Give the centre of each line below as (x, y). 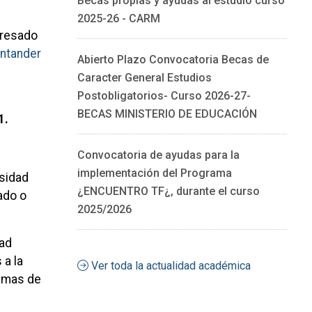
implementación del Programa (154, 173)
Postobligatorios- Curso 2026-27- (164, 95)
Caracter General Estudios (144, 77)
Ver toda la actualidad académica (169, 265)
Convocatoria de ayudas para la (158, 155)
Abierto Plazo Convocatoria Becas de (173, 59)
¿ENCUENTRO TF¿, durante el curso (168, 191)
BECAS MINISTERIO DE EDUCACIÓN (167, 114)
